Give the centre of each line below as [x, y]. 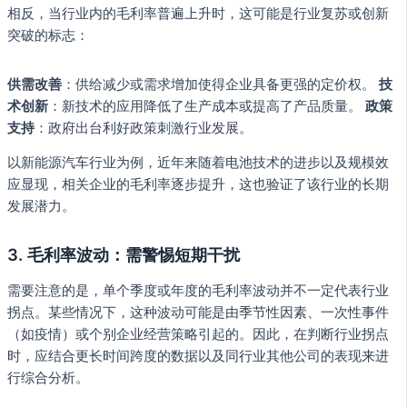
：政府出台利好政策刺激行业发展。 [144, 128]
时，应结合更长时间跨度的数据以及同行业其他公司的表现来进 [198, 356]
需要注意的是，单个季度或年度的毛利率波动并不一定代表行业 [198, 290]
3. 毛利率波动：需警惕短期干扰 [124, 255]
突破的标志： [48, 35]
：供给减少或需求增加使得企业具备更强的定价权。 [220, 84]
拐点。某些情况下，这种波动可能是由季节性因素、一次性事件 [198, 312]
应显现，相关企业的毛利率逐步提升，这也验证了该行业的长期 [198, 185]
